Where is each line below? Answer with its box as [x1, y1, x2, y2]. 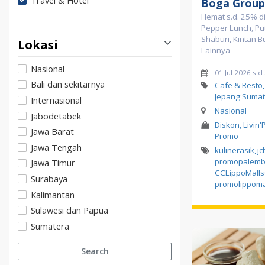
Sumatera [31, 219, 69, 232]
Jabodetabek [31, 109, 81, 122]
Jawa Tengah [31, 141, 82, 153]
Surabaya [31, 173, 67, 185]
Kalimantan [31, 188, 75, 201]
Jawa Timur [31, 157, 75, 169]
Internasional [31, 94, 82, 106]
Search [80, 245, 109, 257]
